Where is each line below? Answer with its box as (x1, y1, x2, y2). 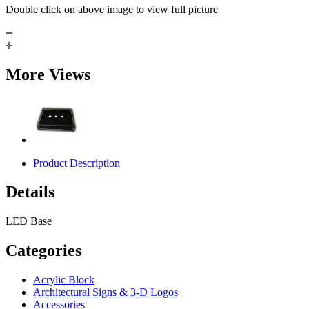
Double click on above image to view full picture (6, 3, 218, 15)
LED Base (6, 215, 52, 228)
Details (6, 183, 54, 201)
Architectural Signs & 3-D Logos (33, 286, 178, 299)
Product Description (33, 157, 120, 169)
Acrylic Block (33, 274, 94, 286)
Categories (6, 241, 81, 260)
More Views (6, 65, 90, 83)
